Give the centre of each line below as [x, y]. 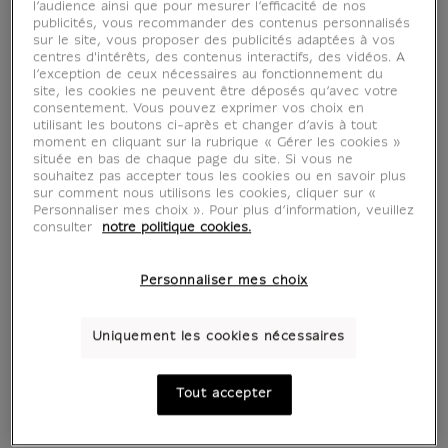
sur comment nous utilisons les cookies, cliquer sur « [205, 194]
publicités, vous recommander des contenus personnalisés [222, 24]
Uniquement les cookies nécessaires [218, 337]
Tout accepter [224, 394]
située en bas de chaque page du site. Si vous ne [193, 160]
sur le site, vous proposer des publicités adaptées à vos [214, 41]
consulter [65, 228]
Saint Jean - [336, 331]
